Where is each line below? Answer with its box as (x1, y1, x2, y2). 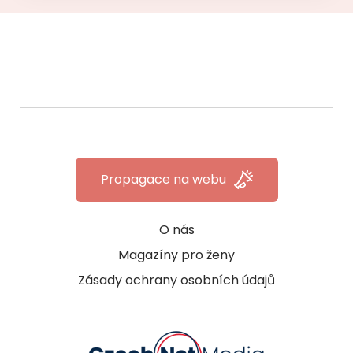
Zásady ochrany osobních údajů (78, 271, 275, 290)
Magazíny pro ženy (118, 246, 235, 265)
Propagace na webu (100, 170, 226, 189)
